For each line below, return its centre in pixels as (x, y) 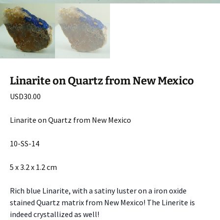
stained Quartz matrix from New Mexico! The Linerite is (102, 202)
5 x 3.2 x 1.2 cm (33, 167)
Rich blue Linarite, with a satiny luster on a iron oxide (98, 190)
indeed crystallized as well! (55, 214)
